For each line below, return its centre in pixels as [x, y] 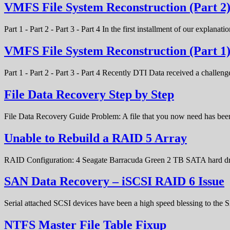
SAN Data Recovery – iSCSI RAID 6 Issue [114, 181]
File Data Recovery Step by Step [89, 94]
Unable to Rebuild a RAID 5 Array [95, 138]
